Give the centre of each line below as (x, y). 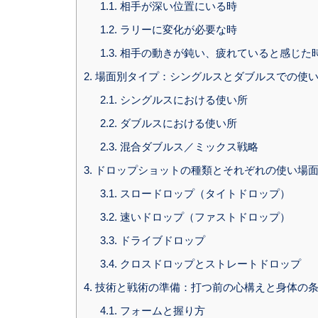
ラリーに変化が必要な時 (177, 30)
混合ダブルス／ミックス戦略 (187, 147)
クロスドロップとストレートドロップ (209, 264)
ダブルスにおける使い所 (177, 124)
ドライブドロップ (161, 241)
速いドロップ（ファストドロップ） (203, 217)
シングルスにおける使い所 (182, 100)
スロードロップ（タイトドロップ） (203, 194)
